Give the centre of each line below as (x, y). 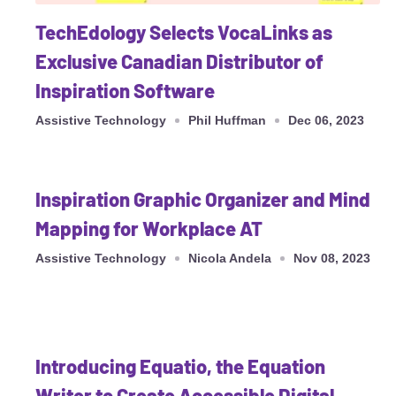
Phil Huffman (227, 121)
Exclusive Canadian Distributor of (179, 61)
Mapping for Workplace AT (149, 228)
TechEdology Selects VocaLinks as (184, 32)
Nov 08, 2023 (332, 259)
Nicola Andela (230, 259)
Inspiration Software (125, 91)
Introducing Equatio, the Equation (180, 366)
